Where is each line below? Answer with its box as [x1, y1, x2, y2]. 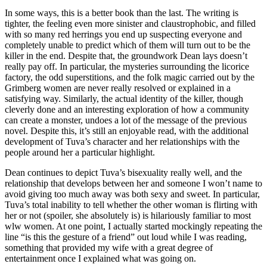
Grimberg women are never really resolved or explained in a [5, 83, 231, 94]
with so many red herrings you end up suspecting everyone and [5, 29, 242, 40]
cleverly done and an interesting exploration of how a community [5, 104, 249, 115]
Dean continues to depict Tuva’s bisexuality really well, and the [5, 167, 242, 178]
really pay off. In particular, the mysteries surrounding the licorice [5, 61, 249, 72]
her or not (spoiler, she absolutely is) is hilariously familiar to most [5, 210, 251, 221]
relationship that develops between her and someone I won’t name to [5, 178, 262, 189]
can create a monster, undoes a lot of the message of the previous [5, 115, 247, 126]
